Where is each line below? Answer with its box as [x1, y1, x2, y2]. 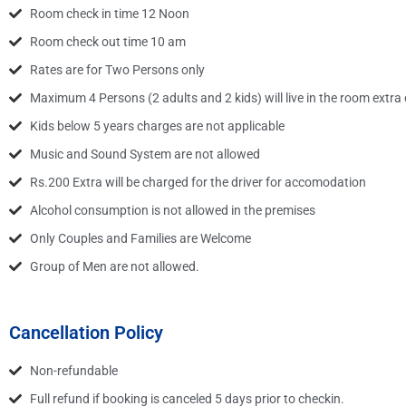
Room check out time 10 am [29, 34, 186, 49]
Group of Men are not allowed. [29, 258, 199, 274]
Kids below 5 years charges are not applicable [29, 118, 285, 133]
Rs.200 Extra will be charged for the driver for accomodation [29, 174, 366, 189]
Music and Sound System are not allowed [29, 146, 260, 161]
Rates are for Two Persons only [29, 62, 205, 77]
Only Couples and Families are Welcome [29, 230, 251, 246]
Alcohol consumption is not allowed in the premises [29, 202, 315, 217]
